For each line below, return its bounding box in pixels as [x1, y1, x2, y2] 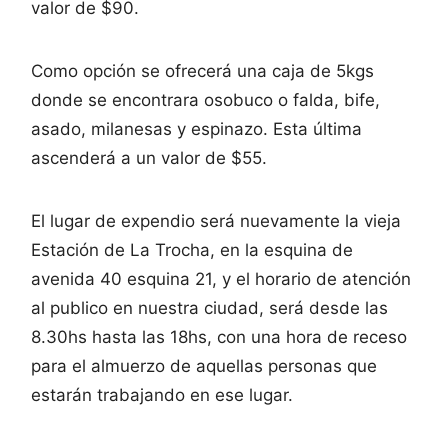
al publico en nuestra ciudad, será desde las [31, 297, 388, 318]
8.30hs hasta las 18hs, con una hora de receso [31, 326, 407, 347]
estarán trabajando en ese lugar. [31, 384, 293, 405]
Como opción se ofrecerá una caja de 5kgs [31, 60, 374, 81]
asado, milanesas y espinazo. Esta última [31, 118, 362, 139]
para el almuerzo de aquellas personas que [31, 355, 377, 376]
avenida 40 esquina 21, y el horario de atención [31, 268, 411, 289]
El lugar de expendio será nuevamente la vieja [31, 210, 401, 231]
